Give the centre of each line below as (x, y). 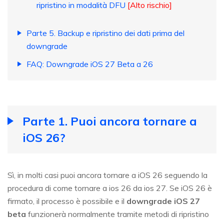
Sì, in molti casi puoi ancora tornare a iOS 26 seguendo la (107, 175)
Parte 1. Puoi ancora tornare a (110, 121)
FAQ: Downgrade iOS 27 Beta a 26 (90, 64)
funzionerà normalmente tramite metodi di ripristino (117, 214)
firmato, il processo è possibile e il (67, 201)
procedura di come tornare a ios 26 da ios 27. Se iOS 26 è (110, 188)
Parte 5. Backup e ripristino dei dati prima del (105, 33)
